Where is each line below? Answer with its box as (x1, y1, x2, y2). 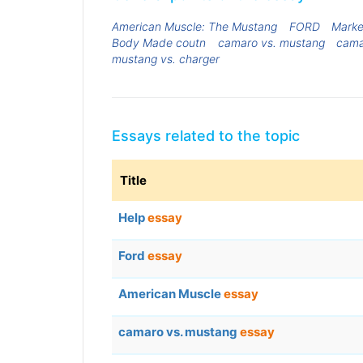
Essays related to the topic (112, 127, 300, 145)
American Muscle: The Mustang (112, 19, 277, 33)
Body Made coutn (112, 35, 206, 49)
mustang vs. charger (112, 51, 220, 66)
